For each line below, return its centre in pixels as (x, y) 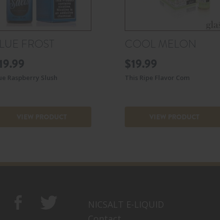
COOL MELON (161, 44)
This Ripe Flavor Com (157, 77)
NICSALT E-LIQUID (126, 204)
